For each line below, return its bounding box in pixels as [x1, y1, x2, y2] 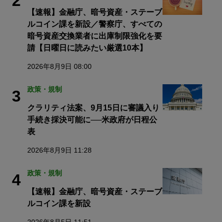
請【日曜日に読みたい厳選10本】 [27, 43, 147, 52]
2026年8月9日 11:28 [27, 146, 92, 154]
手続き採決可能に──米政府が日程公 [27, 115, 157, 124]
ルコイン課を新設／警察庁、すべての [27, 19, 162, 28]
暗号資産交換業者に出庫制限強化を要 [27, 31, 162, 40]
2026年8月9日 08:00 [27, 62, 92, 70]
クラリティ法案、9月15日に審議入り [27, 103, 160, 112]
